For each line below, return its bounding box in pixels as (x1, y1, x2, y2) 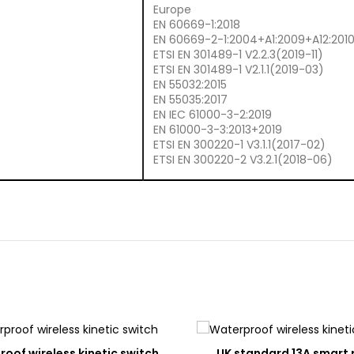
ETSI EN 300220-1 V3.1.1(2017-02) (153, 136, 326, 153)
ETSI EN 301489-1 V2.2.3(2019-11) (153, 46, 323, 62)
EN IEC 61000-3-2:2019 (153, 106, 272, 122)
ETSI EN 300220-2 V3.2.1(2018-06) (153, 151, 333, 168)
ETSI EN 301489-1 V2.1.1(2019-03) (153, 61, 324, 77)
